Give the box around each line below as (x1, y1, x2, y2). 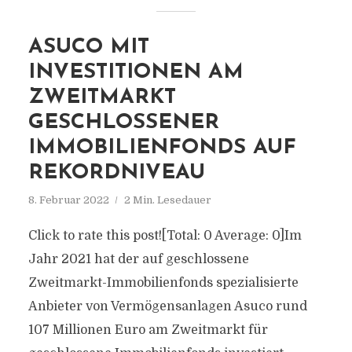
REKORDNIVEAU (27, 163, 205, 184)
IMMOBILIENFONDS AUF (27, 137, 296, 159)
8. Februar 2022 (27, 194, 109, 206)
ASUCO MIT (27, 37, 149, 58)
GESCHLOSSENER (27, 112, 219, 134)
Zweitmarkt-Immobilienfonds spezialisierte (27, 276, 299, 290)
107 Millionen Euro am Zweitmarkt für (27, 323, 268, 337)
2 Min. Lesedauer (123, 194, 211, 206)
